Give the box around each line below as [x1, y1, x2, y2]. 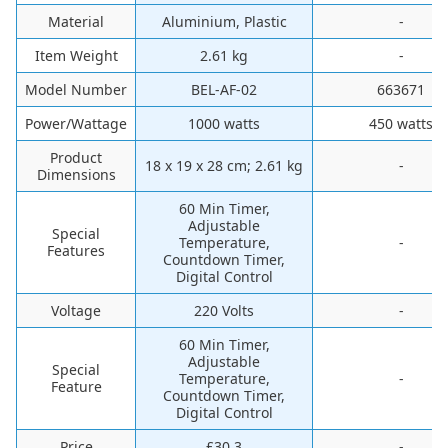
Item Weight [34, 46, 118, 65]
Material [48, 12, 104, 31]
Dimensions [36, 165, 116, 184]
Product [50, 148, 102, 167]
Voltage [51, 301, 101, 320]
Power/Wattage [25, 114, 127, 133]
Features [47, 241, 105, 260]
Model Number [25, 80, 127, 99]
